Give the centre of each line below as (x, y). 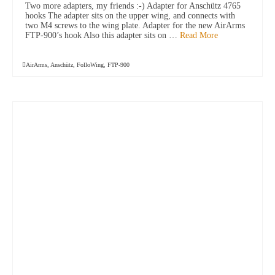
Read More (199, 36)
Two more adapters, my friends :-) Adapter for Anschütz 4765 (133, 6)
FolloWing (90, 65)
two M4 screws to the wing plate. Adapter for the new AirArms (135, 26)
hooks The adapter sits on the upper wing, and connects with (130, 16)
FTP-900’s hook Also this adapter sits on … (103, 36)
